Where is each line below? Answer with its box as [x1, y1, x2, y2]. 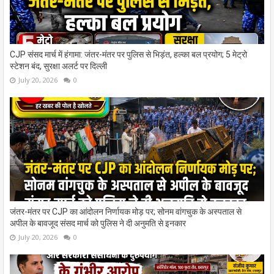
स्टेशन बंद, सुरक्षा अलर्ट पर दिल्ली [10, 61, 107, 71]
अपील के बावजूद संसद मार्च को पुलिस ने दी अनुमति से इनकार [10, 218, 186, 228]
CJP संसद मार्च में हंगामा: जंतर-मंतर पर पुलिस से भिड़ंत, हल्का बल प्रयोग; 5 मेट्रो [10, 49, 247, 59]
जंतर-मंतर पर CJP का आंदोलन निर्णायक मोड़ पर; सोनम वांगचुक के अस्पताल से [10, 206, 242, 217]
